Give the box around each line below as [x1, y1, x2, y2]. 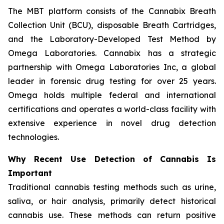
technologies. [8, 132, 59, 142]
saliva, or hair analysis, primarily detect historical [8, 196, 216, 206]
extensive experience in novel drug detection [8, 118, 216, 128]
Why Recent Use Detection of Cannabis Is [8, 154, 216, 164]
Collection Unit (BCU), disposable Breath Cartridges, [8, 20, 216, 30]
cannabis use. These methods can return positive [8, 210, 216, 220]
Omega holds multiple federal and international [8, 90, 216, 100]
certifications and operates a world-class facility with [8, 104, 216, 114]
